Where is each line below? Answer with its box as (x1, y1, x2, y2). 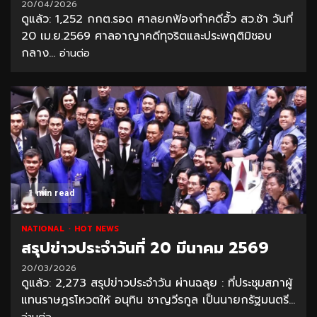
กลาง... (21, 45, 59, 62)
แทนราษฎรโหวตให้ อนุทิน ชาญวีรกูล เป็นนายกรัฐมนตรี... (21, 292, 295, 309)
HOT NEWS (74, 223, 119, 236)
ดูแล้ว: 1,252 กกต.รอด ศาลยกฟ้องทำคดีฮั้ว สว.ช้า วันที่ (21, 11, 293, 28)
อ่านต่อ (59, 46, 90, 62)
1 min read (28, 188, 74, 199)
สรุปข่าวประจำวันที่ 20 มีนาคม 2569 (21, 236, 269, 260)
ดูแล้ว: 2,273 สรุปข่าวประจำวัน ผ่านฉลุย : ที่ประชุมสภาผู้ (21, 275, 292, 292)
